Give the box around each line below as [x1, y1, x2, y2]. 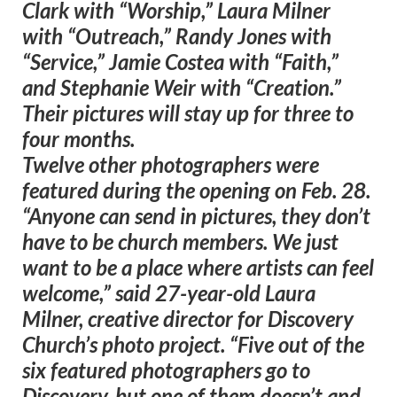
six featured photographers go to [22, 357, 310, 384]
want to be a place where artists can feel [22, 254, 374, 281]
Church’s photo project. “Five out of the [22, 331, 364, 358]
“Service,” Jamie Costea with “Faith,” [22, 49, 339, 75]
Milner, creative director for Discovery [22, 306, 354, 332]
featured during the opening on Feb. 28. [22, 177, 370, 204]
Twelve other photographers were [22, 152, 319, 178]
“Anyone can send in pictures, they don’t [22, 203, 370, 230]
